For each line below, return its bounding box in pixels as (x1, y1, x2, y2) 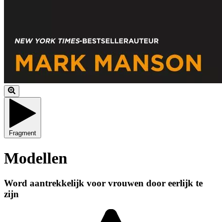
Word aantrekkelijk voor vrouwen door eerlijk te (4, 177, 203, 188)
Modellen (4, 149, 67, 167)
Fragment (9, 129, 36, 137)
